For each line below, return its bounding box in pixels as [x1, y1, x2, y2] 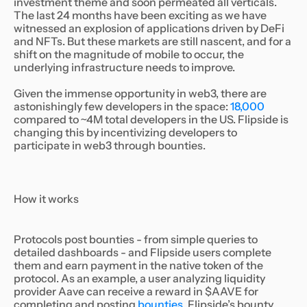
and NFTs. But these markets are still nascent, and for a [14, 34, 291, 49]
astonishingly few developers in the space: [14, 99, 230, 114]
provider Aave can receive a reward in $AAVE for [14, 284, 258, 299]
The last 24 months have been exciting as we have [14, 8, 267, 23]
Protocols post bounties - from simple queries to [14, 232, 258, 247]
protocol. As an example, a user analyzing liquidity [14, 271, 265, 286]
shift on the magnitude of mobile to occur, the [14, 47, 244, 62]
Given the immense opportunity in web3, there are [14, 86, 267, 101]
